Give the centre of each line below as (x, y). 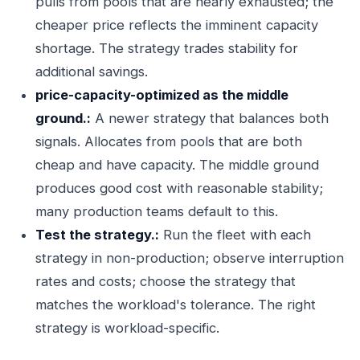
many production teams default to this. (157, 211)
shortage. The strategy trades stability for (167, 48)
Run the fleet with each (235, 235)
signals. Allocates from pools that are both (169, 141)
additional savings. (92, 72)
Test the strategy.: (97, 235)
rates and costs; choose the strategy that (166, 281)
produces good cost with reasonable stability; (179, 188)
